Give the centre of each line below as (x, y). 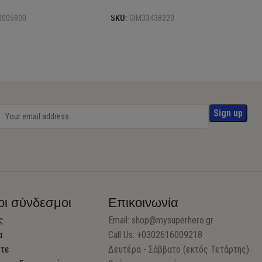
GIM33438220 (152, 19)
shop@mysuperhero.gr (173, 220)
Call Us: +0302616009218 (156, 235)
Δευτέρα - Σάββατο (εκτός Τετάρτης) (179, 249)
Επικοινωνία (144, 202)
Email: (120, 220)
